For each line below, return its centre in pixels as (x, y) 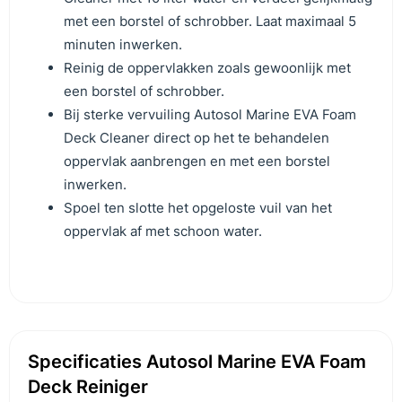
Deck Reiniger (88, 387)
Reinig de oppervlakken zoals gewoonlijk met (207, 68)
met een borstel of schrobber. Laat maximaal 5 (210, 21)
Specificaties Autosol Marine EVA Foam (197, 362)
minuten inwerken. (123, 44)
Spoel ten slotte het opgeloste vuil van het (198, 208)
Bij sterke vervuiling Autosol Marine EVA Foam (210, 114)
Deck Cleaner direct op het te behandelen (197, 138)
